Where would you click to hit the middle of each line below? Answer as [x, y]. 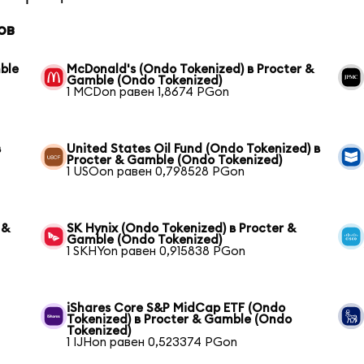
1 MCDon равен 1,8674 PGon [148, 93]
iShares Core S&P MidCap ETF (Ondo [176, 309]
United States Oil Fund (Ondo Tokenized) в [194, 149]
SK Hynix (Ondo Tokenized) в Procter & [182, 229]
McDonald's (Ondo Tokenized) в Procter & [191, 70]
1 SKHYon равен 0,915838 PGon [156, 252]
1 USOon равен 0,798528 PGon [156, 172]
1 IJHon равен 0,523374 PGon [152, 343]
